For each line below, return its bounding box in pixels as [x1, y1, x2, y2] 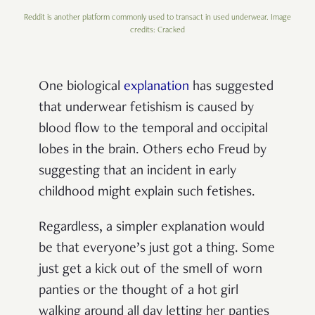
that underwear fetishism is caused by [39, 101, 254, 116]
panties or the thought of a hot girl [39, 284, 238, 299]
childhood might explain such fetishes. [39, 186, 255, 200]
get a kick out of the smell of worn [63, 263, 262, 278]
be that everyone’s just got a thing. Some [39, 242, 275, 257]
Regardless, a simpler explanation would [39, 221, 264, 236]
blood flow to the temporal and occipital [39, 122, 268, 137]
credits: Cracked [130, 26, 185, 35]
